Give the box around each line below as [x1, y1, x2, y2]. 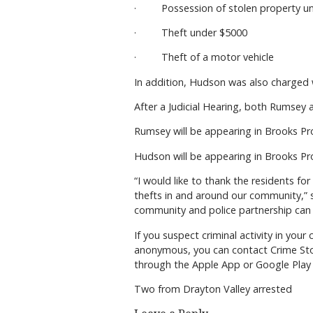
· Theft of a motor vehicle [134, 50, 274, 64]
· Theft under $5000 [134, 25, 247, 39]
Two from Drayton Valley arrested [134, 282, 292, 296]
